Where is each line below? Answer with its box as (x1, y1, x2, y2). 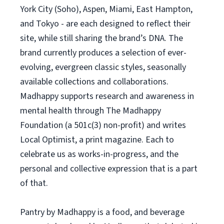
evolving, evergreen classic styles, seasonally (20, 61, 186, 73)
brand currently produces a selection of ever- (20, 46, 186, 59)
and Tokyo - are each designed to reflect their (20, 17, 190, 30)
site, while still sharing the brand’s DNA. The (20, 32, 183, 44)
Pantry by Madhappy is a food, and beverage (20, 206, 184, 218)
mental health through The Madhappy (20, 104, 161, 117)
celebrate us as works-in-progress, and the (20, 148, 178, 160)
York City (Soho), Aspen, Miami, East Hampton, (20, 3, 192, 15)
